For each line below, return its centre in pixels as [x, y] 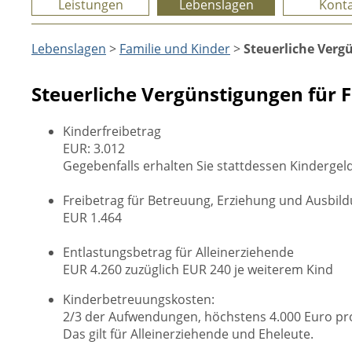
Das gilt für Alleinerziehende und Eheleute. [188, 334]
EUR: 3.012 [94, 148]
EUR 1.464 [92, 218]
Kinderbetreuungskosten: [139, 299]
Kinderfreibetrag [112, 131]
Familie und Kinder [175, 49]
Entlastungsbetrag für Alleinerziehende [178, 252]
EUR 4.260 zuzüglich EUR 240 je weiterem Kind [198, 269]
